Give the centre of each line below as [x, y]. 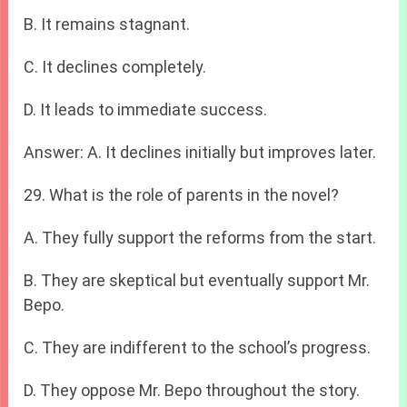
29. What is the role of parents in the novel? [182, 194]
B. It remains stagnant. [107, 24]
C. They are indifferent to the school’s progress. [198, 347]
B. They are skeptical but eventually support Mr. [197, 280]
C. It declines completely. [115, 66]
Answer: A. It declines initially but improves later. [200, 152]
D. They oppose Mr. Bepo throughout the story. [192, 390]
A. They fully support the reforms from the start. [200, 237]
